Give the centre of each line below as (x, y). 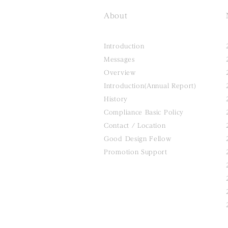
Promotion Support (136, 152)
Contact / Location (135, 125)
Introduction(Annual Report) (150, 86)
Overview (120, 73)
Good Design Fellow (138, 139)
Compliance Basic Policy (144, 112)
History (116, 99)
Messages (119, 59)
